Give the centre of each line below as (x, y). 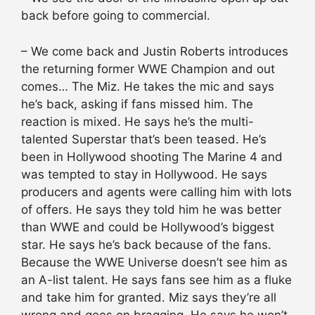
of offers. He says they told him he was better (151, 209)
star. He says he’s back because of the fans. (146, 244)
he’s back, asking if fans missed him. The (137, 104)
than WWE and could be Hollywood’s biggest (148, 227)
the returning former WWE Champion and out (148, 69)
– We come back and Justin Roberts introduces (155, 51)
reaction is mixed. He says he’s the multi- (137, 121)
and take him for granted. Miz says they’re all (149, 297)
